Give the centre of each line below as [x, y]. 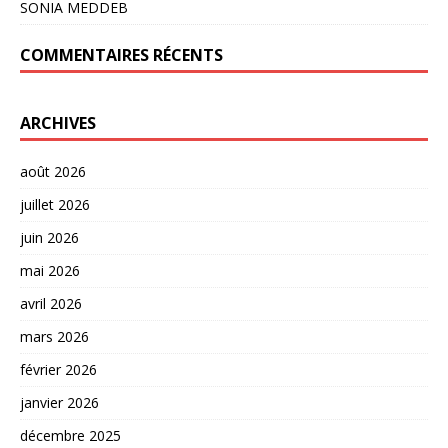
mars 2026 [54, 336]
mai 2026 [50, 270]
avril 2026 [51, 303]
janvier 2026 [59, 402]
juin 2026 [49, 237]
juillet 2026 [55, 204]
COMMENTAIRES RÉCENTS [121, 54]
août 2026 [53, 171]
